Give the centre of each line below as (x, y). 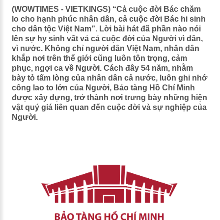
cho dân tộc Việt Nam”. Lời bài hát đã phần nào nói (106, 29)
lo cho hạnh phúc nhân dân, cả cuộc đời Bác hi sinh (109, 19)
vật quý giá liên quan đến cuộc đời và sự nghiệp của (109, 107)
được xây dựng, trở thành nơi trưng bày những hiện (109, 97)
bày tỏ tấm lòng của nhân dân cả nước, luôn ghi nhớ (109, 78)
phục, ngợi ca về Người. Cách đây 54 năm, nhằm (102, 68)
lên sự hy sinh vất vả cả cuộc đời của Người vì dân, (107, 39)
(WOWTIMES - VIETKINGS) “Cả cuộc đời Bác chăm (106, 9)
